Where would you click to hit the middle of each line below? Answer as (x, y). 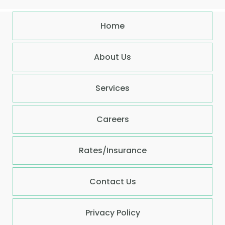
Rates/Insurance (113, 151)
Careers (113, 120)
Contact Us (113, 182)
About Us (113, 57)
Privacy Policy (113, 213)
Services (113, 88)
